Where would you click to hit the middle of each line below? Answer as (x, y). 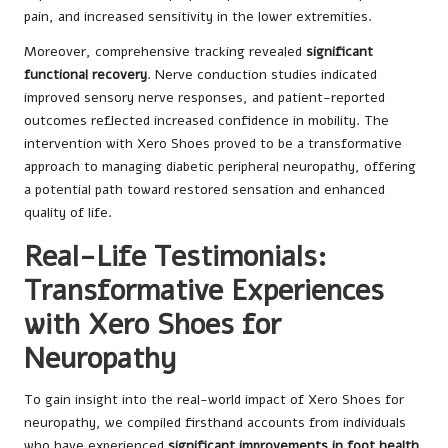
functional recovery (85, 75)
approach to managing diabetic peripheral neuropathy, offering (220, 167)
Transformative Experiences (204, 291)
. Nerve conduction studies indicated (262, 75)
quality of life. (68, 213)
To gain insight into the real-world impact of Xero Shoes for (214, 400)
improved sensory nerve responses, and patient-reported (204, 98)
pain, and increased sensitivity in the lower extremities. (198, 17)
